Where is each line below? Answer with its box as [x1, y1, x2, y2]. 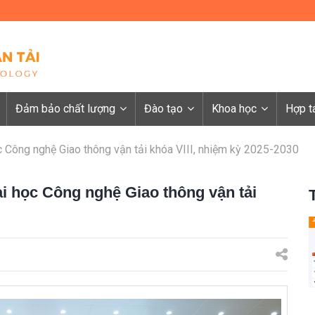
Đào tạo [144, 102, 186, 116]
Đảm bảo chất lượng [15, 102, 118, 116]
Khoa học [212, 102, 259, 116]
